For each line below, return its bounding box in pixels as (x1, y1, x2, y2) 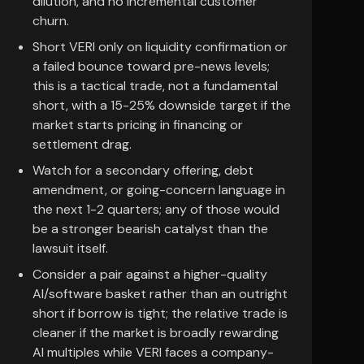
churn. (32, 12, 69, 29)
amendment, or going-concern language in (32, 181, 285, 198)
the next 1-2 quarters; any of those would (32, 201, 279, 218)
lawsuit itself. (32, 240, 108, 257)
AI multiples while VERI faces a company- (32, 344, 274, 361)
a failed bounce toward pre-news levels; (32, 58, 270, 75)
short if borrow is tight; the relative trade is (32, 305, 288, 322)
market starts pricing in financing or (32, 116, 243, 133)
